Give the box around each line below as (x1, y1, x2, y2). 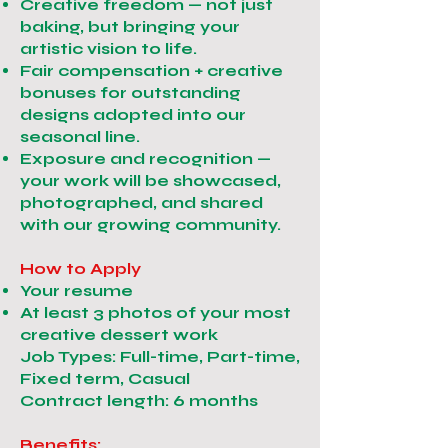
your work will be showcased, (20, 171, 281, 190)
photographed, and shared (20, 193, 263, 212)
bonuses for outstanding (20, 83, 241, 102)
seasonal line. (20, 127, 140, 146)
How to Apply (20, 259, 141, 278)
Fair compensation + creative (20, 61, 283, 80)
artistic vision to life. (20, 39, 197, 58)
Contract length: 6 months (20, 391, 258, 410)
